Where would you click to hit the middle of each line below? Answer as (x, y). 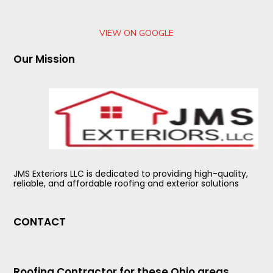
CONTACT (40, 222)
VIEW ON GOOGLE (136, 34)
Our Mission (44, 59)
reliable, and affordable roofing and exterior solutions (126, 184)
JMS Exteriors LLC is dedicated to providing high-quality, (131, 174)
